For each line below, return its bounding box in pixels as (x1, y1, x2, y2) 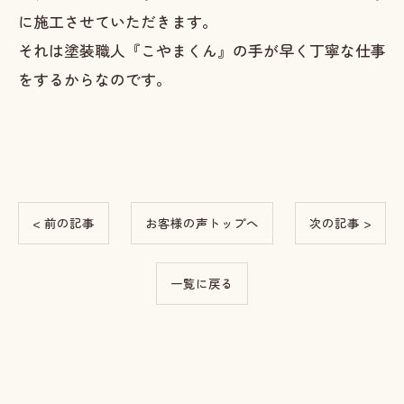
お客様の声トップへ (145, 214, 259, 232)
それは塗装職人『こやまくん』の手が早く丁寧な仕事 (18, 39, 386, 61)
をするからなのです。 (18, 68, 171, 90)
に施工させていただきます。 (18, 10, 217, 32)
